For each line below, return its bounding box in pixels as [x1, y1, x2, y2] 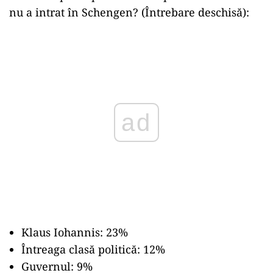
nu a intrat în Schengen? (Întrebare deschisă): [9, 4, 249, 19]
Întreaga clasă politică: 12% [21, 242, 165, 257]
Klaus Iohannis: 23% [21, 225, 128, 239]
